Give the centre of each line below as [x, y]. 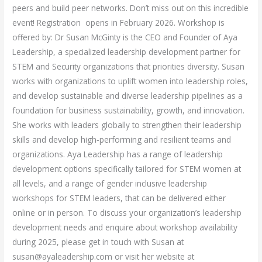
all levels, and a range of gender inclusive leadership [110, 184]
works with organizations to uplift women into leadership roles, [130, 81]
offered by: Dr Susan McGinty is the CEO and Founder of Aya [125, 37]
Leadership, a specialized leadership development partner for [127, 52]
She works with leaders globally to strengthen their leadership [127, 125]
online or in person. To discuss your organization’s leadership [127, 213]
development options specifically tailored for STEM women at [127, 169]
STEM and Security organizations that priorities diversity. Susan [129, 67]
